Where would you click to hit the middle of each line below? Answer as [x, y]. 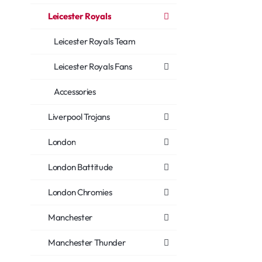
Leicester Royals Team [95, 41]
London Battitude [81, 167]
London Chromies [80, 192]
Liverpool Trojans [79, 117]
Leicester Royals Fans [93, 66]
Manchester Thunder [87, 242]
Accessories [75, 92]
